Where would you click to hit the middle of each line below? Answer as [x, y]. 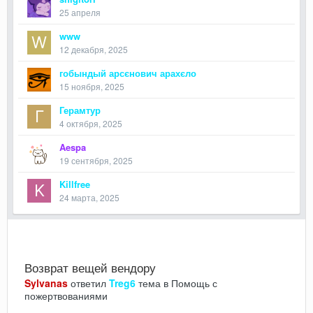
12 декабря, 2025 [94, 49]
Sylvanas [46, 283]
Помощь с [194, 283]
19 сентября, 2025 [96, 160]
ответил [88, 283]
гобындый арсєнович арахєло [128, 73]
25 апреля [80, 12]
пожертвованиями [66, 296]
